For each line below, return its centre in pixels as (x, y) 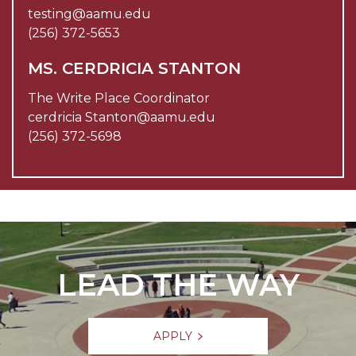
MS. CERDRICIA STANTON (134, 68)
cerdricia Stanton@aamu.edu (122, 117)
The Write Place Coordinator (119, 98)
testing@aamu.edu (89, 14)
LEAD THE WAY (178, 285)
